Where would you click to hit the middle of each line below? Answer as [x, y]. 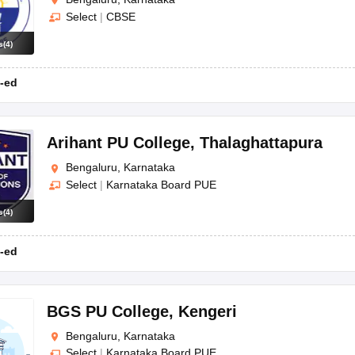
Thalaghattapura [261, 143]
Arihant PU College [118, 143]
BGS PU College [108, 311]
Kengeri [208, 311]
